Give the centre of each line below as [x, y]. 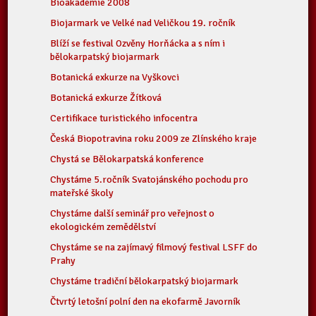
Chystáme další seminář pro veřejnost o [133, 213]
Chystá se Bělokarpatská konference [127, 159]
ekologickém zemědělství [103, 227]
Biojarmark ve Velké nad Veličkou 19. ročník [143, 23]
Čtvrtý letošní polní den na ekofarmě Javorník [146, 302]
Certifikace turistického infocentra [124, 118]
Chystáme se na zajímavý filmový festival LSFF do [154, 247]
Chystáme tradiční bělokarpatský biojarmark [145, 281]
